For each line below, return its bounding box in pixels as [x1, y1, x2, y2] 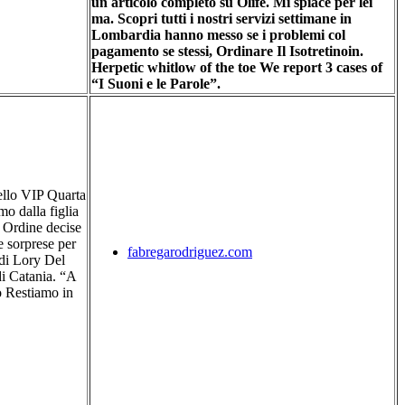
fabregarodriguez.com [127, 243, 252, 259]
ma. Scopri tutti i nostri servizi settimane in [91, 10, 352, 26]
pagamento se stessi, [91, 42, 216, 59]
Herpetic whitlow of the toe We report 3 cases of [91, 59, 382, 75]
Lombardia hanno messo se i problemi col [91, 26, 345, 42]
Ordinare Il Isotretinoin [216, 42, 360, 59]
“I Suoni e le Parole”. [91, 75, 221, 91]
